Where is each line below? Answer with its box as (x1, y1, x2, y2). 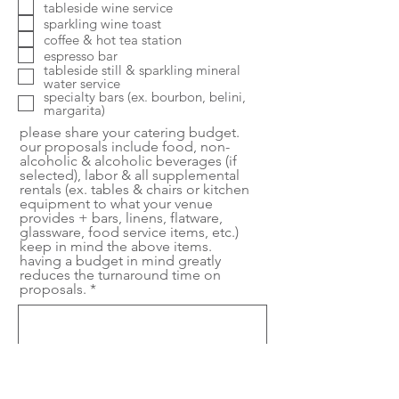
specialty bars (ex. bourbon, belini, (44, 88, 246, 106)
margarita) (44, 102, 105, 119)
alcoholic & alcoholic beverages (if (20, 152, 237, 170)
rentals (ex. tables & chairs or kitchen (20, 181, 249, 199)
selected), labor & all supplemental (20, 167, 240, 184)
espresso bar (44, 46, 118, 64)
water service (44, 75, 120, 93)
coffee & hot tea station (44, 30, 182, 48)
